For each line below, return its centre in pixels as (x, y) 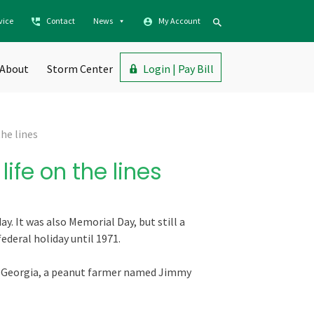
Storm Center (80, 69)
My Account (179, 21)
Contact (61, 21)
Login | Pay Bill (178, 69)
